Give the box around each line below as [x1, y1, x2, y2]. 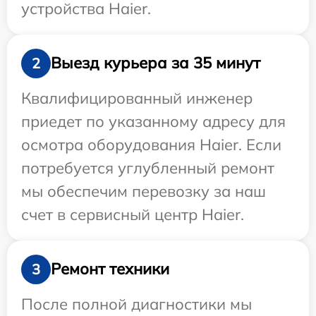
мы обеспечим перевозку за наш [21, 181, 266, 201]
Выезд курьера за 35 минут [51, 53, 260, 73]
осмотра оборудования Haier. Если [21, 134, 281, 154]
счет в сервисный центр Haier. [21, 204, 244, 224]
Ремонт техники [51, 259, 169, 279]
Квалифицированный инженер [21, 87, 253, 108]
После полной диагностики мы [21, 293, 252, 314]
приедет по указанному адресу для [21, 111, 286, 131]
